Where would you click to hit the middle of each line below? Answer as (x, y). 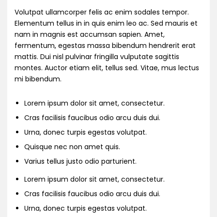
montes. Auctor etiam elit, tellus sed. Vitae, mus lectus (107, 68)
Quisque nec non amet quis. (72, 147)
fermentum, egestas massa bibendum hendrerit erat (105, 45)
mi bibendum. (38, 79)
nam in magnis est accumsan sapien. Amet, (90, 34)
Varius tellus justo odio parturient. (80, 161)
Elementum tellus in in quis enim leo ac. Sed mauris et (106, 23)
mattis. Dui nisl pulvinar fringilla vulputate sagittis (97, 56)
